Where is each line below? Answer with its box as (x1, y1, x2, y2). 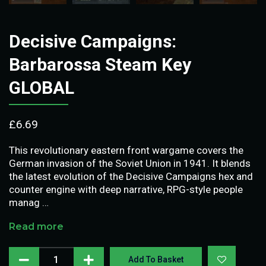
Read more (9, 220, 64, 232)
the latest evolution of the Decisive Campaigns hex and (9, 170, 253, 182)
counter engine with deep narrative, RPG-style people (9, 183, 243, 195)
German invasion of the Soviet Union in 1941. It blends (9, 157, 251, 169)
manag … (9, 196, 49, 208)
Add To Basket (128, 254, 184, 264)
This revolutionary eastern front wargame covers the (9, 144, 243, 156)
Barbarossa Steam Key (9, 53, 191, 75)
